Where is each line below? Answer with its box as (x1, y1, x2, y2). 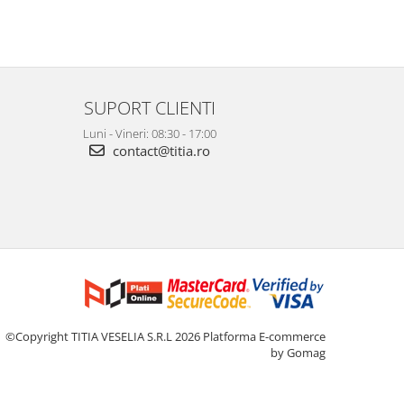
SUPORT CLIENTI (84, 95, 216, 121)
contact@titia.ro (109, 142, 210, 161)
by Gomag (271, 344, 326, 362)
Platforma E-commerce (203, 328, 326, 345)
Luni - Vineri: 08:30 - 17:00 (83, 125, 216, 142)
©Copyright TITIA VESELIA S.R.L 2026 (5, 328, 203, 345)
